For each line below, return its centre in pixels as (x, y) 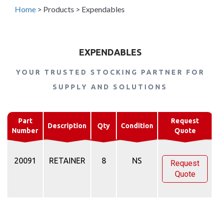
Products (59, 9)
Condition (137, 126)
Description (67, 126)
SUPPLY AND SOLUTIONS (110, 87)
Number (25, 131)
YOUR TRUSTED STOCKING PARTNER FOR (110, 72)
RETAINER (67, 161)
